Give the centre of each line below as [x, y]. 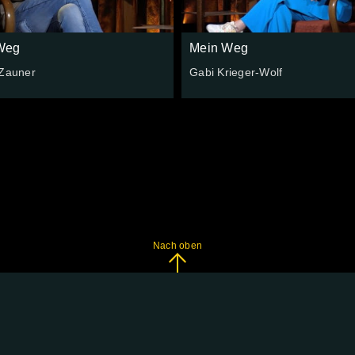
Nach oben [177, 246]
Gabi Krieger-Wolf [236, 73]
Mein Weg [219, 48]
